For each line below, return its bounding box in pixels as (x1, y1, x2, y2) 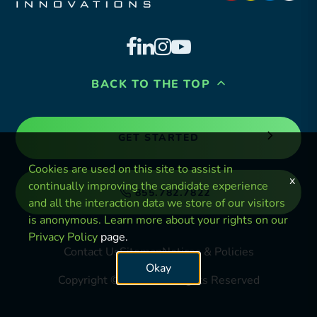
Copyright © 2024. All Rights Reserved (57, 272, 260, 288)
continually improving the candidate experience (28, 178, 268, 194)
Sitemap (119, 243, 162, 260)
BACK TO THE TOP (91, 76, 214, 92)
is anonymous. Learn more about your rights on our (28, 212, 288, 228)
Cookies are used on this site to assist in (28, 161, 233, 177)
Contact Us (63, 243, 120, 260)
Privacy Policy (28, 229, 98, 245)
